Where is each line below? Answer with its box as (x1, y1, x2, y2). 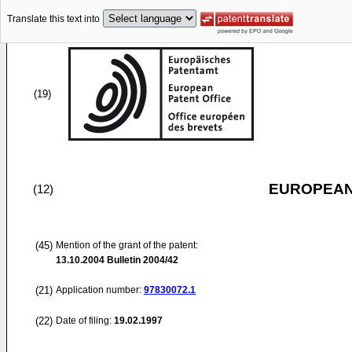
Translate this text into (7, 13, 100, 25)
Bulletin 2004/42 (104, 255, 178, 266)
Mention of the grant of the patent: (56, 240, 198, 251)
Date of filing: (56, 315, 112, 326)
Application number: (56, 284, 144, 295)
